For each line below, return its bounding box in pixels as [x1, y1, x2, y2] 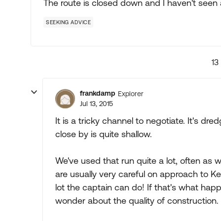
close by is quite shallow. [55, 129, 152, 139]
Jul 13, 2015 [80, 100, 113, 108]
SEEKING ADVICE [46, 19, 91, 25]
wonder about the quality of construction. [55, 195, 219, 206]
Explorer [118, 89, 144, 98]
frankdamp [80, 89, 115, 97]
